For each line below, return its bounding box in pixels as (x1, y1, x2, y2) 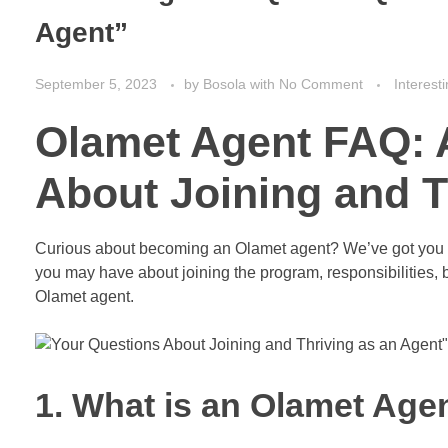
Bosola (203, 76, 250, 93)
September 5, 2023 (35, 76, 157, 93)
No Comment (279, 76, 363, 93)
